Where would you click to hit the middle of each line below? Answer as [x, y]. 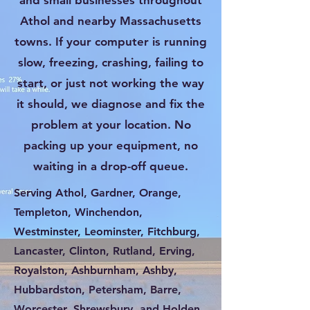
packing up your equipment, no [111, 145]
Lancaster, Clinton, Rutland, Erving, [104, 251]
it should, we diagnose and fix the [111, 104]
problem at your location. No [111, 125]
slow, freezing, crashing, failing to [111, 62]
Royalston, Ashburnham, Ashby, [95, 270]
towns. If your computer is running [111, 42]
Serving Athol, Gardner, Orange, [98, 193]
